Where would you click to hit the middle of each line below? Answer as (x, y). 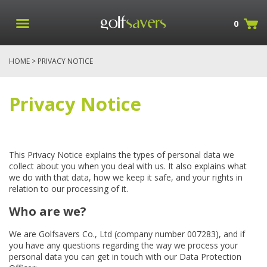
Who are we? (48, 211)
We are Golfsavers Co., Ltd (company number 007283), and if (127, 234)
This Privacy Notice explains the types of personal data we (122, 155)
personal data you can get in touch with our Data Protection (125, 257)
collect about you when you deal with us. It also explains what (128, 166)
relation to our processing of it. (69, 189)
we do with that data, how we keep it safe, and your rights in (126, 177)
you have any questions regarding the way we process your (123, 245)
